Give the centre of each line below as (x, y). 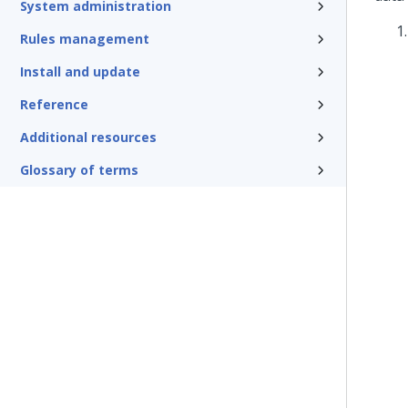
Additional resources (88, 137)
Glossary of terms (79, 170)
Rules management (85, 39)
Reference (54, 104)
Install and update (80, 71)
